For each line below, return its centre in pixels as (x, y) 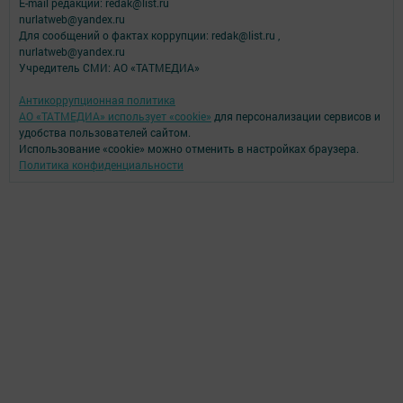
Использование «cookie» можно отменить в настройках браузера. (189, 148)
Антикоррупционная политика (97, 99)
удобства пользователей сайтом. (105, 132)
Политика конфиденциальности (101, 164)
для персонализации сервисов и (296, 116)
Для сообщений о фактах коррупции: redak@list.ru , (149, 35)
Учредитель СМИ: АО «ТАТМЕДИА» (109, 67)
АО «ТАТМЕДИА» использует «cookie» (115, 116)
